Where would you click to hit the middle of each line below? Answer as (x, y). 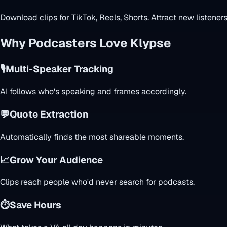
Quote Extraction (49, 115)
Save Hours (35, 205)
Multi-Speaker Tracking (60, 69)
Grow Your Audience (56, 160)
